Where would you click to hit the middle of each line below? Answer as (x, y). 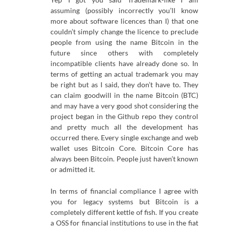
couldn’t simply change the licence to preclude (124, 31)
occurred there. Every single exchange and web (124, 137)
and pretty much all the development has (124, 127)
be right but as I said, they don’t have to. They (124, 84)
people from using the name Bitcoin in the (124, 42)
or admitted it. (73, 169)
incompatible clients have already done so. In (124, 63)
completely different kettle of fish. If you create (124, 212)
